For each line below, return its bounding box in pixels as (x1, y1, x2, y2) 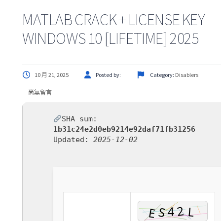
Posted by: (96, 71, 122, 78)
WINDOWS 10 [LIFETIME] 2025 (22, 29, 199, 48)
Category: (149, 71, 175, 78)
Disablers (175, 71, 198, 78)
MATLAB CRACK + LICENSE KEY (22, 10, 205, 30)
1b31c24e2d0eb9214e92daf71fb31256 (53, 125, 195, 134)
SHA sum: (62, 114, 98, 123)
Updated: (53, 135, 93, 144)
